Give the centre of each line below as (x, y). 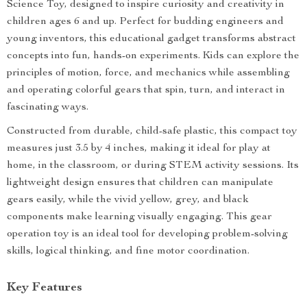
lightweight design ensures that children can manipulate (140, 183)
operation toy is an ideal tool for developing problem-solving (147, 234)
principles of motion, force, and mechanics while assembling (148, 73)
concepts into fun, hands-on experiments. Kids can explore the (153, 56)
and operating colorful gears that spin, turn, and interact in (146, 90)
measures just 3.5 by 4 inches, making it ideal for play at (139, 149)
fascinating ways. (48, 108)
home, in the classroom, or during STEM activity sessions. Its (153, 166)
